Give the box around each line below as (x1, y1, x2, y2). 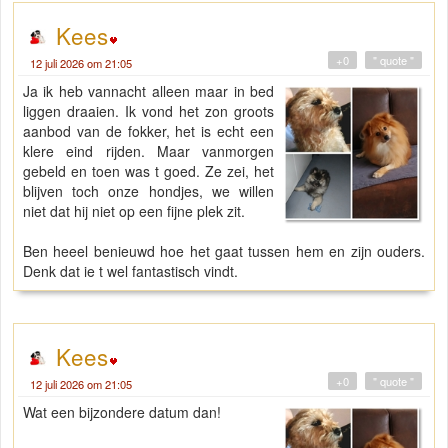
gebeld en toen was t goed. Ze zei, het (23, 160, 275, 181)
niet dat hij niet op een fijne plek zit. (23, 200, 245, 221)
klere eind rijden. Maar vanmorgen (23, 140, 275, 161)
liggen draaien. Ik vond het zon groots (23, 100, 275, 121)
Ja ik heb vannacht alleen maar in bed (23, 80, 275, 101)
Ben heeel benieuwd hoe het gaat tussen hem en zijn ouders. (23, 240, 425, 261)
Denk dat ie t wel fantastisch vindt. (23, 260, 238, 281)
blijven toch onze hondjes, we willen (23, 180, 275, 201)
